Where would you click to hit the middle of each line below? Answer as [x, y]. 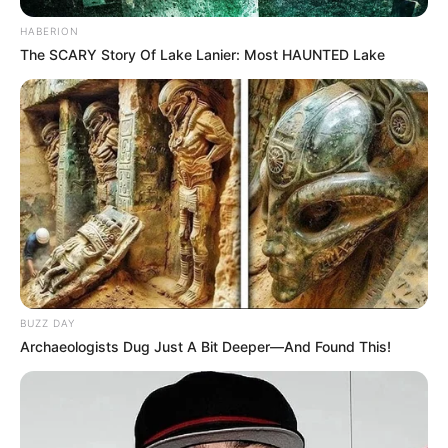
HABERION [49, 31]
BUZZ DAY [47, 323]
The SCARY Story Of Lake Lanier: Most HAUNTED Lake [202, 55]
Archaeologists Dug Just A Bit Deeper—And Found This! [205, 347]
